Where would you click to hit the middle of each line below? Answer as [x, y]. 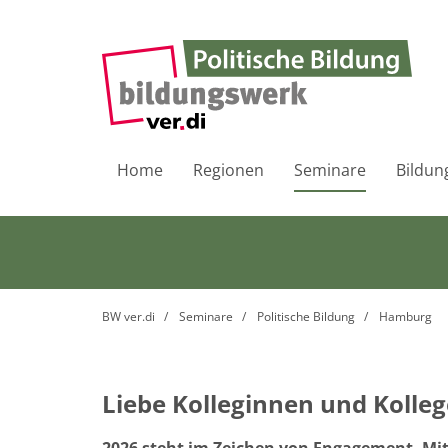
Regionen [228, 170]
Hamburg [405, 316]
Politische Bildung [306, 316]
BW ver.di [128, 316]
